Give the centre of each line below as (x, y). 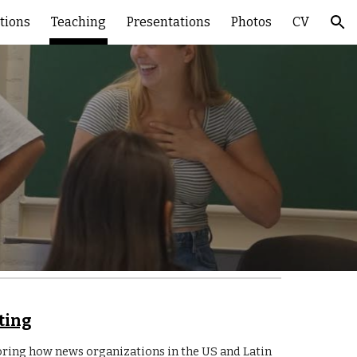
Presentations (169, 22)
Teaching (78, 22)
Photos (251, 22)
